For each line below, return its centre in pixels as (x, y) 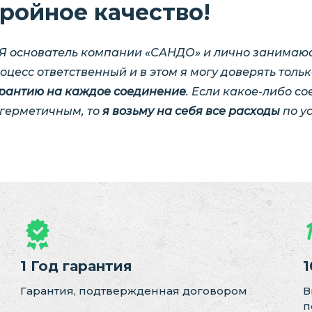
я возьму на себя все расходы (191, 111)
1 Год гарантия (77, 266)
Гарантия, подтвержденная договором (134, 290)
